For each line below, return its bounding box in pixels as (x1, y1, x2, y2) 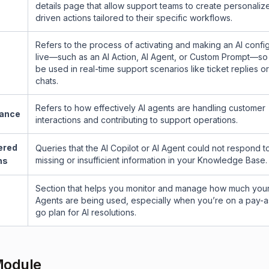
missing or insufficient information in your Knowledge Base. (35, 155, 267, 165)
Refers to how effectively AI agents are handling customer (35, 103, 265, 113)
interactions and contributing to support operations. (35, 115, 238, 125)
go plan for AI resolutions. (35, 207, 136, 217)
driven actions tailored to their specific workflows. (35, 13, 232, 23)
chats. (35, 76, 58, 86)
